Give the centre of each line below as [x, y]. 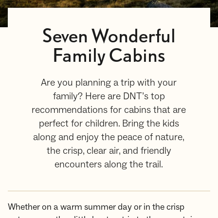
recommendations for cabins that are [109, 110]
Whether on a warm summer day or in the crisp [96, 207]
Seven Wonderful [109, 37]
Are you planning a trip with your [109, 83]
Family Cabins [109, 56]
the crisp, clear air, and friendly [109, 151]
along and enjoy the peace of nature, [109, 137]
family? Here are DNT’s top [109, 96]
